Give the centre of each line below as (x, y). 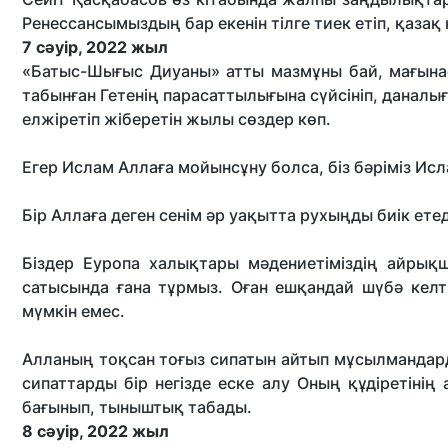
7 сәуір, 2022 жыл (97, 47)
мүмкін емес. (75, 311)
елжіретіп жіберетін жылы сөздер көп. (180, 119)
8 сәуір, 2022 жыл (97, 431)
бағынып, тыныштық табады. (137, 407)
